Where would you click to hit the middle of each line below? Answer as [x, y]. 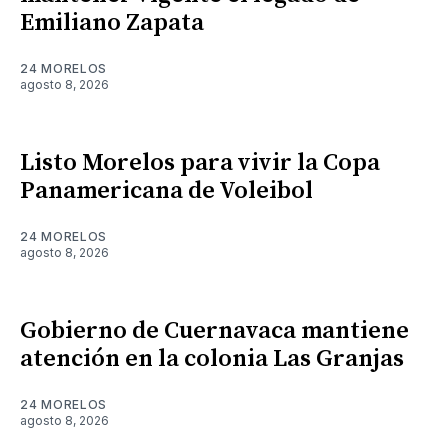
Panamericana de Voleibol [166, 190]
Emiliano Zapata [112, 22]
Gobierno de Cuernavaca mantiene [214, 330]
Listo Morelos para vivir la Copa [200, 162]
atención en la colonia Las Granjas [212, 358]
